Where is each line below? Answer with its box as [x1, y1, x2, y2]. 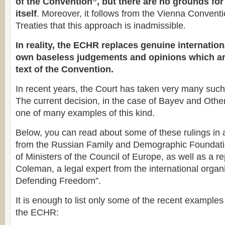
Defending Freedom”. [16, 176, 101, 186]
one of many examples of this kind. [16, 108, 155, 118]
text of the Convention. [16, 64, 114, 74]
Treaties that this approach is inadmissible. [16, 21, 186, 31]
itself [16, 9, 37, 19]
